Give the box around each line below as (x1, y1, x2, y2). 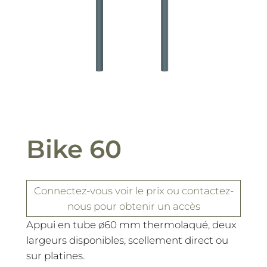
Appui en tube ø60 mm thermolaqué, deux (26, 218, 237, 231)
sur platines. (26, 249, 85, 262)
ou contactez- (166, 184, 234, 197)
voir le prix (112, 184, 167, 197)
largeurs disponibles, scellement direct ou (26, 234, 228, 246)
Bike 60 (26, 133, 122, 164)
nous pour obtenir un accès (67, 200, 200, 212)
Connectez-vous (33, 184, 113, 197)
